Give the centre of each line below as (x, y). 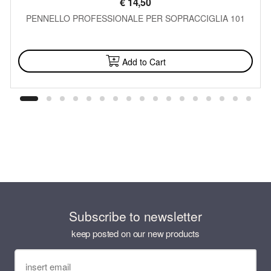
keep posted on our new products (135, 233)
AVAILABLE (135, 39)
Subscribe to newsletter (135, 216)
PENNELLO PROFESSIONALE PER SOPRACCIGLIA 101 (135, 18)
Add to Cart (144, 62)
